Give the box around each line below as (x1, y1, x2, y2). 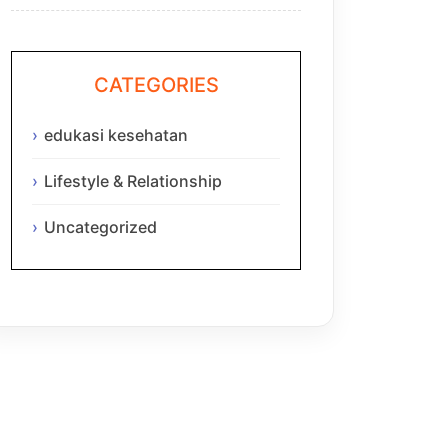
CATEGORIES (93, 72, 219, 97)
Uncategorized (44, 216, 157, 237)
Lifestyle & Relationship (44, 171, 222, 192)
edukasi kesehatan (44, 125, 188, 146)
